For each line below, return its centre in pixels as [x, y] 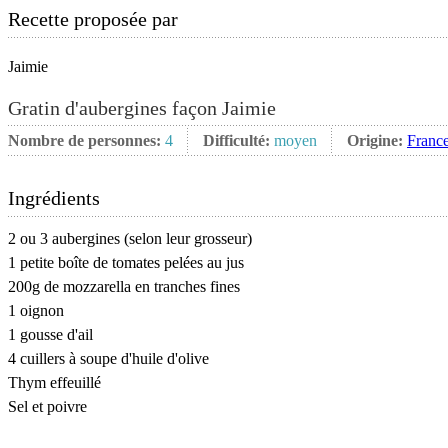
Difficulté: [238, 140]
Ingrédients [54, 198]
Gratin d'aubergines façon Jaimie [142, 108]
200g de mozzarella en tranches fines [124, 286]
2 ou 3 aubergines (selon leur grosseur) [130, 238]
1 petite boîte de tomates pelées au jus [126, 262]
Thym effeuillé [54, 382]
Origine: [377, 140]
